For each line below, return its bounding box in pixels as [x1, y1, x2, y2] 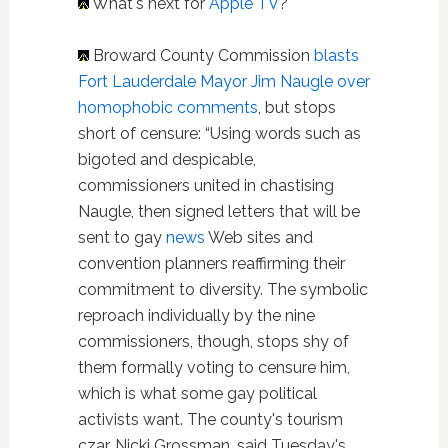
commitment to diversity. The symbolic [77, 280, 368, 299]
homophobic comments [77, 98, 258, 117]
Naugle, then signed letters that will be [77, 202, 360, 221]
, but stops [257, 98, 336, 117]
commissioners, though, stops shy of [77, 332, 349, 351]
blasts [313, 46, 359, 65]
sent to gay [77, 228, 166, 247]
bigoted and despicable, [77, 150, 256, 169]
